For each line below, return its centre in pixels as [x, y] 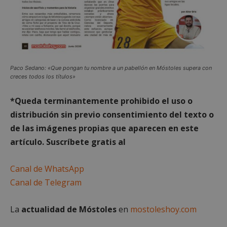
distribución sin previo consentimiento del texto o [112, 115]
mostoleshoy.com [163, 210]
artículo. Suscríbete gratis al [68, 142]
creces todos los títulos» [43, 77]
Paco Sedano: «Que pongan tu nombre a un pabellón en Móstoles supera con [111, 68]
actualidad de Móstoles [69, 210]
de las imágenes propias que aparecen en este [104, 128]
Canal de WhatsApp [48, 169]
